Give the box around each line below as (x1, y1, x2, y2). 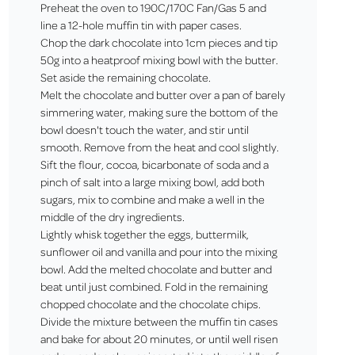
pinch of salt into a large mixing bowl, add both (40, 174, 265, 189)
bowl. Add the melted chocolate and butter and (40, 261, 272, 276)
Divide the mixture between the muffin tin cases (40, 314, 278, 328)
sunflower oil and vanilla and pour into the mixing (40, 244, 277, 258)
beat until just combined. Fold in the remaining (40, 279, 268, 293)
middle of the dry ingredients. (40, 209, 185, 223)
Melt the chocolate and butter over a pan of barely (40, 87, 285, 101)
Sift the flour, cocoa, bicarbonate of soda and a (40, 157, 269, 171)
